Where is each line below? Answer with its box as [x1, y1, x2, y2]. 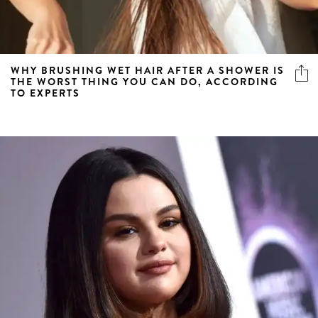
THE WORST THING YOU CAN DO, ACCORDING [11, 74, 278, 89]
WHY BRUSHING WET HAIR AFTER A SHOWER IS [11, 62, 285, 77]
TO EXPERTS [11, 85, 80, 100]
